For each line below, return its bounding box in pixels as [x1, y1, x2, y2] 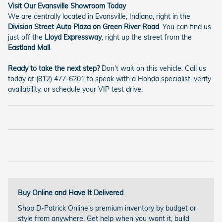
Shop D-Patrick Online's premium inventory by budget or [18, 203, 196, 213]
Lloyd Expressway [45, 32, 102, 42]
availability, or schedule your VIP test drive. [8, 84, 143, 94]
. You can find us [159, 22, 211, 31]
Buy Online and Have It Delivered [18, 188, 123, 197]
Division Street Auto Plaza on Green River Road [8, 22, 159, 31]
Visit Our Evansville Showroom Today [8, 1, 126, 10]
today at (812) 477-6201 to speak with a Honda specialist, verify [8, 74, 211, 83]
